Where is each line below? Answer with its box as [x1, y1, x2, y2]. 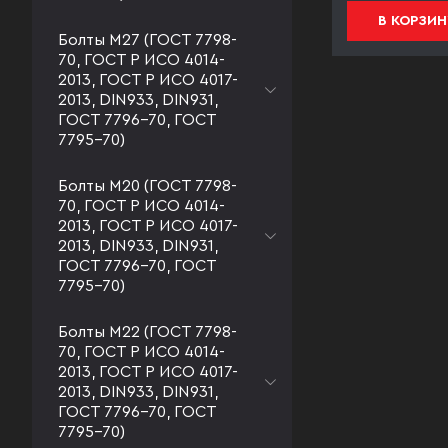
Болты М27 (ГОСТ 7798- [58, 32, 237, 48]
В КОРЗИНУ [130, 13, 209, 28]
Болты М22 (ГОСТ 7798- [58, 324, 237, 340]
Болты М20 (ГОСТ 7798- [58, 178, 237, 194]
